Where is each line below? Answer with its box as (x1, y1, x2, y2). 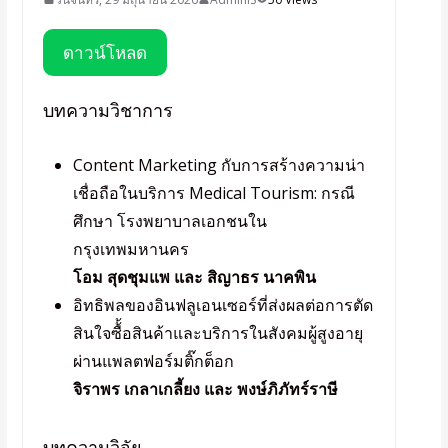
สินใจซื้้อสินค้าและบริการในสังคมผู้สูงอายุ (72, 321, 363, 344)
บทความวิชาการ (42, 97, 173, 122)
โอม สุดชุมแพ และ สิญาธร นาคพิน (72, 265, 316, 288)
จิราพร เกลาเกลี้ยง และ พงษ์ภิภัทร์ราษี (72, 377, 338, 400)
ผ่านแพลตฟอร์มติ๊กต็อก (72, 349, 234, 372)
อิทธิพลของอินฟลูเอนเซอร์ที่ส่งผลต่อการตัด (72, 293, 373, 316)
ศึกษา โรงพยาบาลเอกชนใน (72, 209, 267, 232)
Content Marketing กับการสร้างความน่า (72, 153, 365, 176)
